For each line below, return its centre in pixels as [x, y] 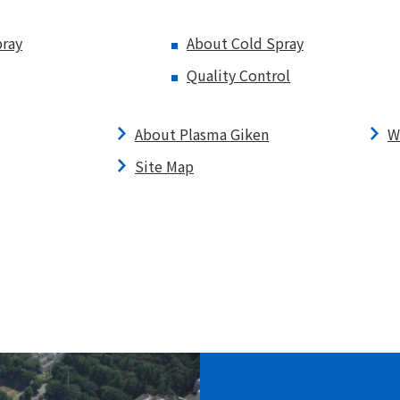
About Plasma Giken [202, 134]
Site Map [164, 166]
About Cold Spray [245, 43]
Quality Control [238, 75]
